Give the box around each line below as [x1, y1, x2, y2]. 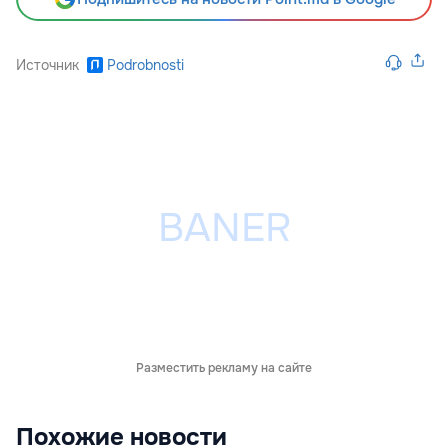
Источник [16, 56, 79, 75]
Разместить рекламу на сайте [136, 360, 312, 377]
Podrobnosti [107, 56, 184, 75]
